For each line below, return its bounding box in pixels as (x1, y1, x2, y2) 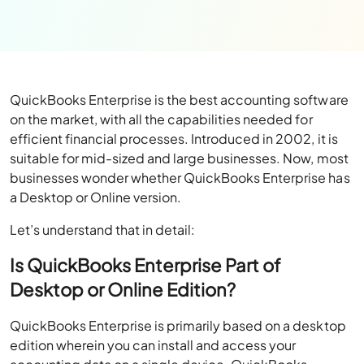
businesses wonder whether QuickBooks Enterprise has (10, 169, 350, 186)
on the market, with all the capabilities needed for (10, 110, 313, 128)
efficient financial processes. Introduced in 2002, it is (10, 130, 338, 147)
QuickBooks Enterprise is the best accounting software (10, 91, 349, 108)
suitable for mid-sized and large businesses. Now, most (10, 149, 349, 167)
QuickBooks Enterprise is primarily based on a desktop (10, 317, 346, 334)
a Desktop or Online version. (10, 188, 182, 206)
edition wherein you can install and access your (10, 336, 297, 353)
